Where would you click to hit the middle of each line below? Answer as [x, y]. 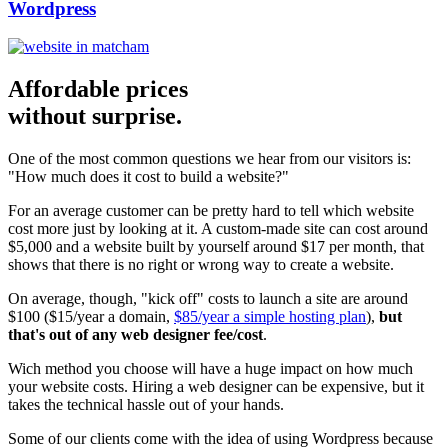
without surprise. [95, 116]
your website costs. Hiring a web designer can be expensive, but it [216, 387]
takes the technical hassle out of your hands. [146, 405]
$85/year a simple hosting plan [270, 317]
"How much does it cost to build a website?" [148, 177]
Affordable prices [98, 89]
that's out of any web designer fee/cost [135, 335]
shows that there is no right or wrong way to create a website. [201, 265]
